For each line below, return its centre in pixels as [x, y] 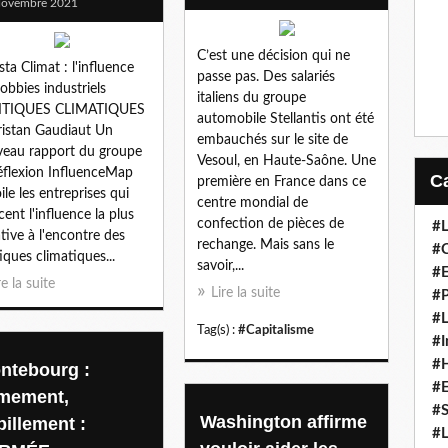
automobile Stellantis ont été [285, 118]
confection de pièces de [270, 223]
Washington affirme [283, 421]
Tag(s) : [217, 329]
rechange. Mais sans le [265, 244]
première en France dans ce [281, 181]
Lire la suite [245, 292]
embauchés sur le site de [272, 139]
